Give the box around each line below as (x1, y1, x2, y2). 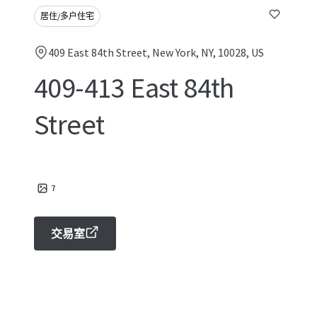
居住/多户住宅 (40, 11, 94, 21)
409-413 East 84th (34, 70, 234, 105)
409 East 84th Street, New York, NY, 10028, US (48, 45, 264, 59)
